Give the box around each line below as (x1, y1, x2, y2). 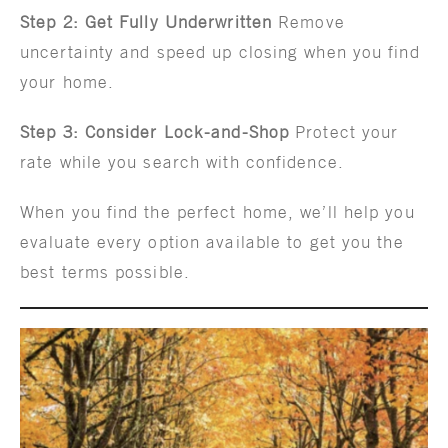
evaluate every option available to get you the (20, 231, 404, 252)
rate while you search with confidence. (20, 151, 344, 172)
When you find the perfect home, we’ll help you (20, 201, 415, 222)
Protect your (289, 121, 399, 142)
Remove (272, 11, 345, 32)
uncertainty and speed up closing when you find (20, 41, 420, 62)
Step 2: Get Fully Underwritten (20, 11, 272, 32)
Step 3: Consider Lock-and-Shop (20, 121, 289, 142)
